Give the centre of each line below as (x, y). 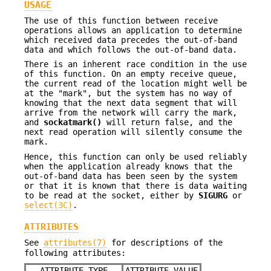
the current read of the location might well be (135, 84)
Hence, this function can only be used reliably (135, 156)
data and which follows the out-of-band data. (131, 49)
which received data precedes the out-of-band (131, 40)
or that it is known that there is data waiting (135, 185)
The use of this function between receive (121, 20)
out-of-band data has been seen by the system (131, 176)
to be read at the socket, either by (111, 195)
